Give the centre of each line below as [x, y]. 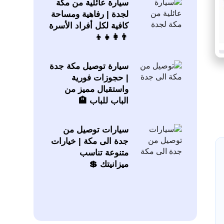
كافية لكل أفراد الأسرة [88, 26]
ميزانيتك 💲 [108, 164]
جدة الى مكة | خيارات [89, 141]
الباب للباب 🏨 [103, 101]
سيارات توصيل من [95, 130]
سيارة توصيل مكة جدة [89, 66]
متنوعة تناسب [104, 153]
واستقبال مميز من [96, 89]
